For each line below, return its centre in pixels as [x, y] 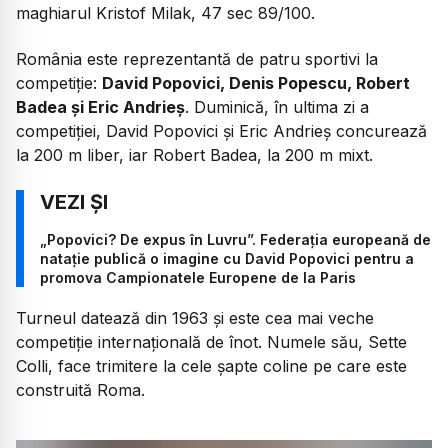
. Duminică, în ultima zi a [277, 107]
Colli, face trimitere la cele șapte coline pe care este [211, 365]
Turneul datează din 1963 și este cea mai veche [195, 317]
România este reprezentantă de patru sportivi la [197, 59]
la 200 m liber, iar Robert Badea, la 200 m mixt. [194, 155]
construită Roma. [80, 389]
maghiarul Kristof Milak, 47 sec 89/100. [165, 12]
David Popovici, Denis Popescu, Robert [256, 83]
